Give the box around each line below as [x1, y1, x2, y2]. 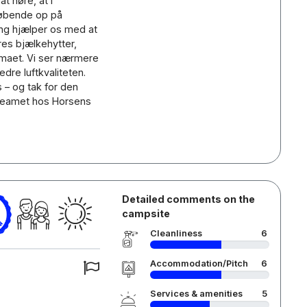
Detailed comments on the [121, 193, 255, 205]
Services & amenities [149, 288, 243, 299]
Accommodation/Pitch [149, 258, 248, 269]
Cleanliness [149, 228, 202, 238]
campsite [121, 208, 170, 219]
